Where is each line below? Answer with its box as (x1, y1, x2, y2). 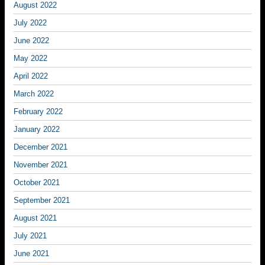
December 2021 (14, 143, 67, 151)
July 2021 (14, 231, 47, 240)
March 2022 (14, 89, 54, 98)
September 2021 (14, 196, 70, 205)
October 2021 (14, 178, 60, 187)
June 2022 (14, 36, 49, 45)
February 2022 (14, 107, 63, 116)
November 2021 (14, 160, 67, 169)
